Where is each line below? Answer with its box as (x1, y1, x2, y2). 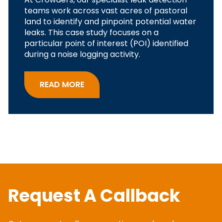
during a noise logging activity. (24, 49, 140, 60)
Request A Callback (8, 183, 180, 208)
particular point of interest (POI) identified (24, 38, 188, 50)
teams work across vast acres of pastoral (24, 5, 187, 17)
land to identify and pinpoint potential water (24, 16, 196, 28)
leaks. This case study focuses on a (24, 27, 159, 39)
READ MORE (40, 78, 84, 90)
